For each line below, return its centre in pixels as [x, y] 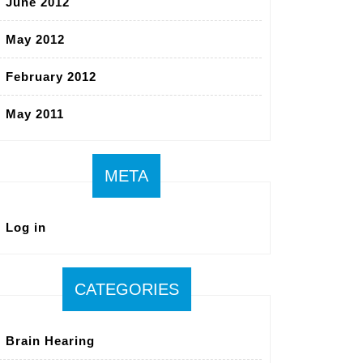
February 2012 [51, 77]
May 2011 [35, 114]
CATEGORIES [126, 290]
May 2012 [35, 40]
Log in [26, 228]
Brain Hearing [50, 341]
